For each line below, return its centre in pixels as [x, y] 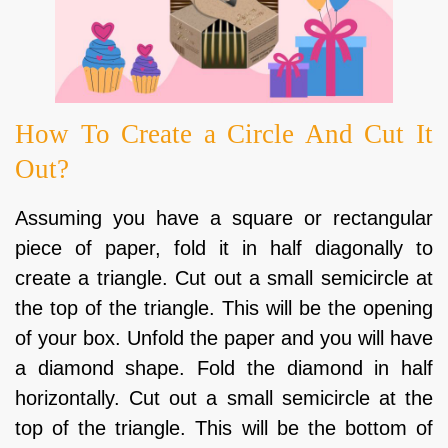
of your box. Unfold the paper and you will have [224, 338]
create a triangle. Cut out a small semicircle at [224, 278]
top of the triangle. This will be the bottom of [224, 428]
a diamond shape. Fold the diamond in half [224, 368]
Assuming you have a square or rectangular [224, 218]
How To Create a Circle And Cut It [224, 134]
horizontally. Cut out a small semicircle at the [224, 398]
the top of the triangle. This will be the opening [224, 308]
